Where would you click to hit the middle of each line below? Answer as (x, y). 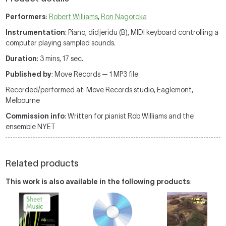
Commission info (35, 116)
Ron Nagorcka (124, 17)
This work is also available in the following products (98, 182)
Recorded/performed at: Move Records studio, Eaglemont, (100, 90)
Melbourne (23, 100)
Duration (21, 59)
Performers (26, 17)
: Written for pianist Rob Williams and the (129, 116)
